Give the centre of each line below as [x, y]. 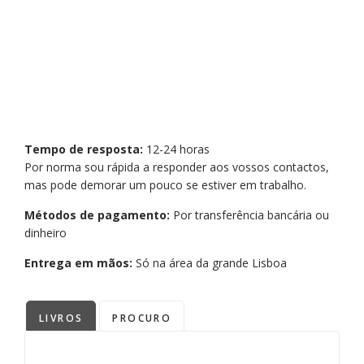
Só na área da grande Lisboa [211, 263]
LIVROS [61, 318]
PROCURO [142, 318]
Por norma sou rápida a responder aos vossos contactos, [177, 167]
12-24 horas [178, 149]
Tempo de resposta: [85, 149]
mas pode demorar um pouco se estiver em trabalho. [165, 185]
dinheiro [45, 233]
